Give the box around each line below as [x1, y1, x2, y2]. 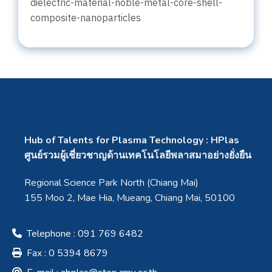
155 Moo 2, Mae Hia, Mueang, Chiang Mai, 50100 [24, 191, 236, 205]
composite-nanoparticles [30, 10, 141, 27]
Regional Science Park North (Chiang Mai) [24, 175, 199, 189]
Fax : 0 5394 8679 [22, 246, 108, 260]
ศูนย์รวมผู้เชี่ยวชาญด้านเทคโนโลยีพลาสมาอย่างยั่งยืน [24, 148, 252, 162]
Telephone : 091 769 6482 [22, 226, 143, 240]
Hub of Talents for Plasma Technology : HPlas [24, 133, 240, 147]
